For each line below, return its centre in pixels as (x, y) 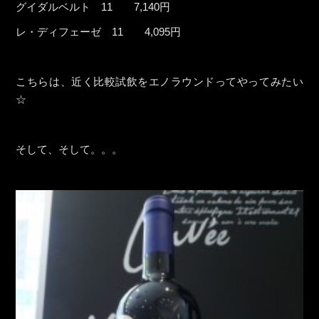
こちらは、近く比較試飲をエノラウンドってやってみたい (159, 82)
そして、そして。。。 (69, 150)
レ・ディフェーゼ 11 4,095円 (99, 32)
